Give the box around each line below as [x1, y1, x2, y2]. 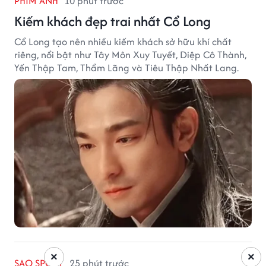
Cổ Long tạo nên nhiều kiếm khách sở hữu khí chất [14, 34, 232, 49]
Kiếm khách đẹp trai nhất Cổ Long [14, 11, 211, 31]
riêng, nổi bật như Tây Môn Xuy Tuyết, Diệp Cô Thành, [14, 47, 246, 62]
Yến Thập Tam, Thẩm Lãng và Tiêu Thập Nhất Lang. [14, 61, 239, 75]
